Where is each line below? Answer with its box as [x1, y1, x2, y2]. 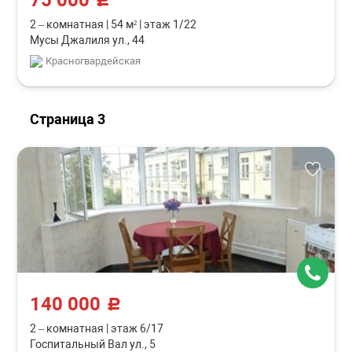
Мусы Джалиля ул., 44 [30, 34, 145, 46]
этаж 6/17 [108, 322, 164, 335]
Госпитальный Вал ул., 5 [30, 338, 156, 350]
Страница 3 [30, 111, 106, 127]
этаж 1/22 [141, 18, 197, 31]
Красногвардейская [46, 55, 141, 67]
